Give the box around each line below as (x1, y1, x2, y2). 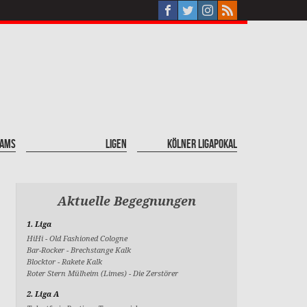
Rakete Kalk (62, 256, 103, 267)
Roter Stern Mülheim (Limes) (27, 268, 130, 278)
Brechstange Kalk (71, 245, 132, 255)
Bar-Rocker (27, 245, 67, 255)
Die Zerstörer (133, 268, 179, 278)
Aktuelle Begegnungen (58, 193, 197, 209)
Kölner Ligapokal (167, 137, 237, 151)
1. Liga (27, 219, 52, 229)
